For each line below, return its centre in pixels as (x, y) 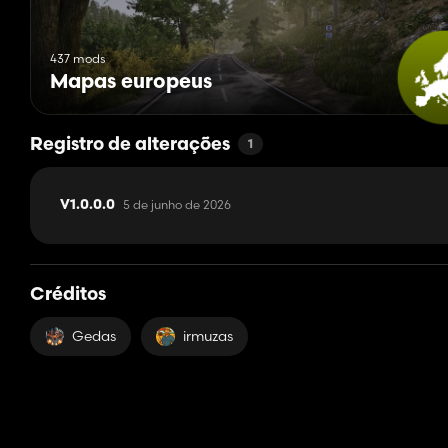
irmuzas (208, 336)
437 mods (77, 59)
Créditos (68, 296)
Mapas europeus (131, 83)
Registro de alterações (130, 146)
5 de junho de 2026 (177, 205)
